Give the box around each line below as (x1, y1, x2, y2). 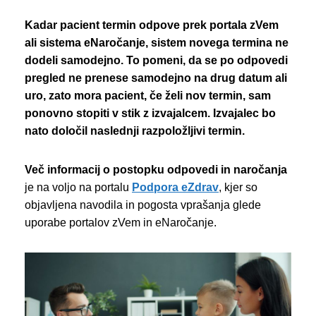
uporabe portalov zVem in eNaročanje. (25, 217, 217, 229)
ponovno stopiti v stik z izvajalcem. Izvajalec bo (25, 107, 276, 120)
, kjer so (219, 181, 257, 194)
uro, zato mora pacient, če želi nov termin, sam (25, 90, 271, 102)
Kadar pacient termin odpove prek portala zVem (25, 19, 279, 32)
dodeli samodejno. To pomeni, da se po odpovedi (25, 54, 288, 67)
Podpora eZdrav (132, 181, 219, 194)
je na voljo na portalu (25, 181, 132, 194)
